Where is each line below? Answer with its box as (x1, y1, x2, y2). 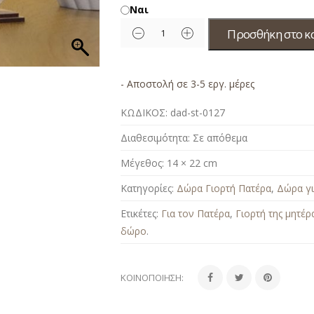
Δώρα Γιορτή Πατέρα (177, 181, 272, 195)
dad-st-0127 (170, 105, 226, 119)
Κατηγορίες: (121, 181, 175, 195)
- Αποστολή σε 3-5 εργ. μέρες (121, 76, 255, 90)
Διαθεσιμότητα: (121, 130, 191, 144)
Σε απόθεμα (193, 130, 248, 144)
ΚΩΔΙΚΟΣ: (121, 105, 168, 119)
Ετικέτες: (121, 206, 162, 220)
